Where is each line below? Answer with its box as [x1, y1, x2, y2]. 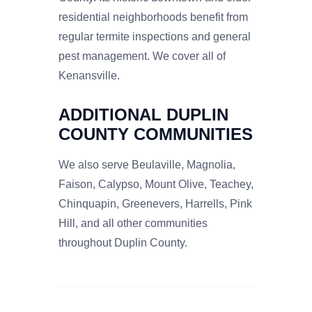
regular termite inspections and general [58, 30, 251, 42]
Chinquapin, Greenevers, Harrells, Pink [58, 197, 252, 210]
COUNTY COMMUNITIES [58, 124, 253, 143]
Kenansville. [58, 69, 120, 81]
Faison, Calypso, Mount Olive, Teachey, [58, 178, 253, 190]
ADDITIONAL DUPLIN [58, 104, 228, 124]
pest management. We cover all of [58, 49, 226, 62]
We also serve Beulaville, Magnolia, [58, 158, 235, 171]
